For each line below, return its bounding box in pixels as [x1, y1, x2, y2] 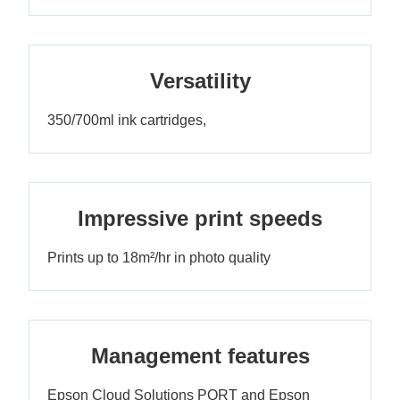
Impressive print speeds [78, 205, 322, 230]
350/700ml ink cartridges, [47, 112, 206, 128]
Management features [90, 343, 310, 368]
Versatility [149, 68, 251, 93]
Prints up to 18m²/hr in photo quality [47, 249, 271, 265]
